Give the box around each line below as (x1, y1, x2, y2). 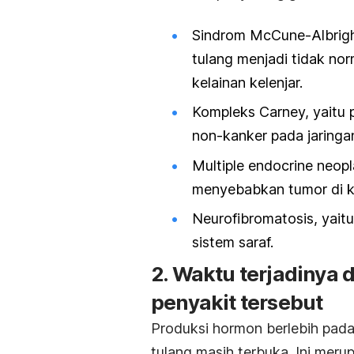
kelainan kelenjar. (192, 74, 303, 92)
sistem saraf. (192, 233, 273, 250)
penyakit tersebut (151, 290, 323, 315)
